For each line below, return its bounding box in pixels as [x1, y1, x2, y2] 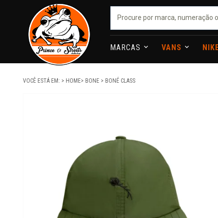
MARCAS [110, 43, 144, 52]
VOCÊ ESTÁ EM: [23, 77, 61, 84]
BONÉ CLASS [105, 77, 135, 84]
